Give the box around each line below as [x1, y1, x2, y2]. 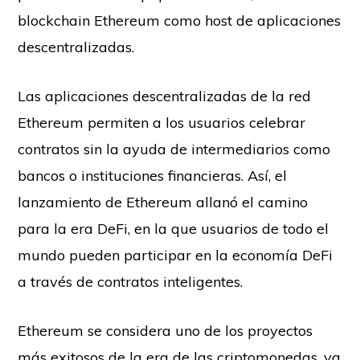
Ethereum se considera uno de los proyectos [18, 321, 313, 340]
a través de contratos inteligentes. [18, 272, 243, 291]
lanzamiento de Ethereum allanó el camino [18, 192, 309, 211]
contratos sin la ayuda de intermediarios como [18, 139, 331, 158]
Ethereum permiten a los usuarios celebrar [18, 112, 306, 132]
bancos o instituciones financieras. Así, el [18, 166, 288, 185]
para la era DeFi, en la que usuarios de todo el [18, 219, 329, 238]
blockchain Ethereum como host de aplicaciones [18, 10, 342, 30]
